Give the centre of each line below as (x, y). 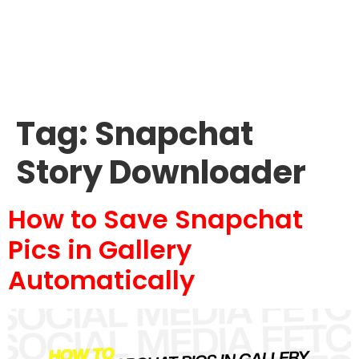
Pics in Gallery (100, 250)
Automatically (101, 280)
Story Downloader (161, 172)
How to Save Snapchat (155, 219)
